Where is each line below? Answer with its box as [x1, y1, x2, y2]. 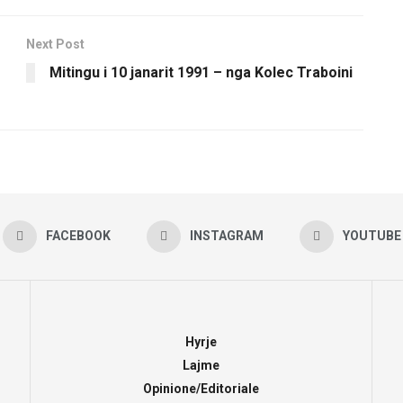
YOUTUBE [342, 228, 401, 243]
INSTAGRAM [189, 228, 264, 243]
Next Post [26, 36, 85, 51]
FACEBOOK [45, 228, 111, 243]
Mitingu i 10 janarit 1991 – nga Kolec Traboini [49, 63, 353, 81]
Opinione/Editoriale [143, 381, 259, 396]
